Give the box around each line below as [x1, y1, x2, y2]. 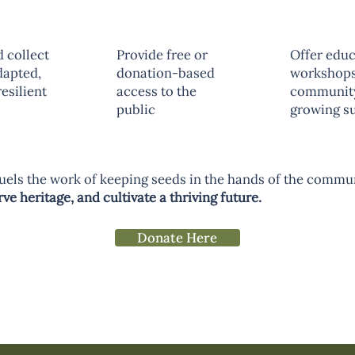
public [116, 100, 156, 118]
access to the [116, 82, 197, 100]
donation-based [116, 63, 216, 82]
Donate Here [137, 229, 218, 247]
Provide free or [116, 45, 208, 63]
